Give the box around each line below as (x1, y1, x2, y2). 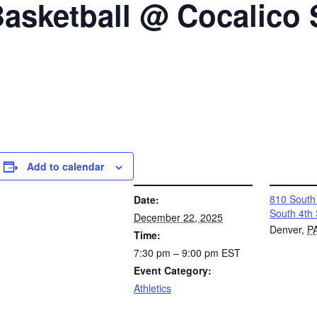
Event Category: (134, 263, 212, 277)
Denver (270, 222, 301, 236)
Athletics (134, 281, 171, 295)
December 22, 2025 (134, 210, 223, 224)
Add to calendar (27, 159, 104, 173)
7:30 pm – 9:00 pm (134, 246, 221, 260)
